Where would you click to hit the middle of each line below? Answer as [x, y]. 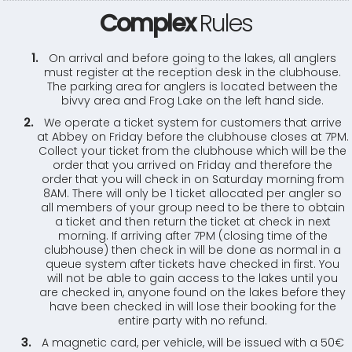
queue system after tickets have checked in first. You [192, 264]
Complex [147, 24]
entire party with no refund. [192, 321]
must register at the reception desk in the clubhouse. [192, 72]
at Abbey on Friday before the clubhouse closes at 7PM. [192, 137]
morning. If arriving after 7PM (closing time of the [192, 236]
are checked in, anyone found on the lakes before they [192, 292]
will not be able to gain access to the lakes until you [192, 278]
